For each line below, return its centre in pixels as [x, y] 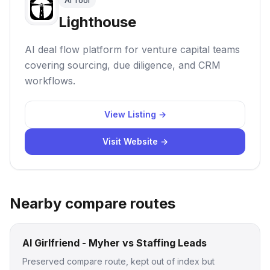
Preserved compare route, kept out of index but [118, 261]
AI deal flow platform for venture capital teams [132, 49]
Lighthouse [97, 22]
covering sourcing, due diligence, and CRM [123, 65]
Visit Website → [135, 141]
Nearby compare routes [93, 203]
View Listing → [135, 114]
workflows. [50, 81]
